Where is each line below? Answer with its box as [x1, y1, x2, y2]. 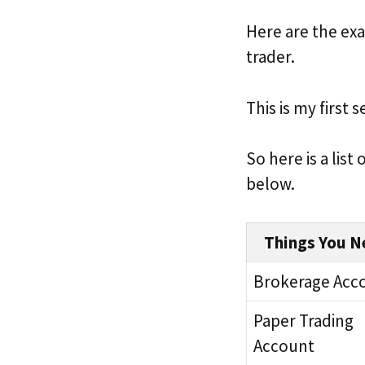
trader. [246, 46, 295, 68]
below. [246, 173, 295, 196]
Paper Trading [253, 309, 354, 332]
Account [253, 334, 314, 357]
